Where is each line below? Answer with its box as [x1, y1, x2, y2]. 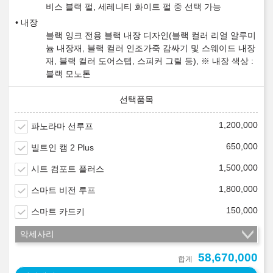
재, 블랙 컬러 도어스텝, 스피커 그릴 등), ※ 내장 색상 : [46, 56, 253, 66]
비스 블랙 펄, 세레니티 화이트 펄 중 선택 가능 [46, 2, 221, 12]
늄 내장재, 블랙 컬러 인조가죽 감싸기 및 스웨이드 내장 [46, 43, 255, 54]
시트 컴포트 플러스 [31, 164, 104, 174]
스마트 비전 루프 [31, 185, 96, 196]
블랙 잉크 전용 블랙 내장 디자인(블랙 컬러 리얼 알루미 [46, 30, 256, 41]
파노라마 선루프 [31, 121, 93, 132]
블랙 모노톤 [46, 69, 91, 79]
